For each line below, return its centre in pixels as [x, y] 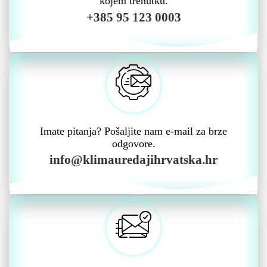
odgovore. [133, 143]
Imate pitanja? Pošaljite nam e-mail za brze [133, 131]
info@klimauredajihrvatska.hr [133, 160]
